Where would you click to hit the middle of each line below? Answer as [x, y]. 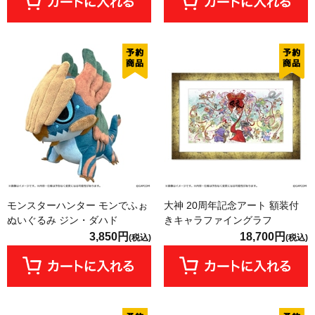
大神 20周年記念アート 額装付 [231, 205]
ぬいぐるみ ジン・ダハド [63, 220]
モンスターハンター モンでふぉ [77, 205]
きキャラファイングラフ [218, 220]
